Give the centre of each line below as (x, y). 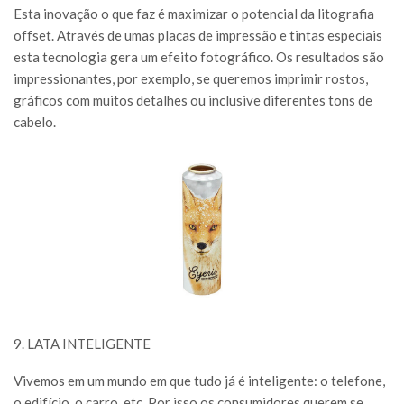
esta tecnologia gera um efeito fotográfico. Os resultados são (199, 57)
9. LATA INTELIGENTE (82, 343)
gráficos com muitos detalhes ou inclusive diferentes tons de (193, 101)
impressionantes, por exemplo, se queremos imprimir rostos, (191, 79)
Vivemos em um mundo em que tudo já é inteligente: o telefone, (199, 380)
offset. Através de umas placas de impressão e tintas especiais (198, 36)
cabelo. (35, 122)
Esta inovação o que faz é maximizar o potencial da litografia (194, 14)
